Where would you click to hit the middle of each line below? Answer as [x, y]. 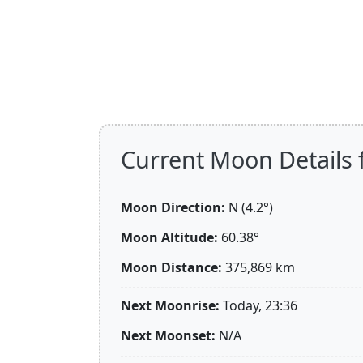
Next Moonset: [168, 336]
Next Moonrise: [170, 306]
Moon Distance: [171, 267]
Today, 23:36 [260, 306]
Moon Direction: [173, 207]
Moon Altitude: [169, 237]
